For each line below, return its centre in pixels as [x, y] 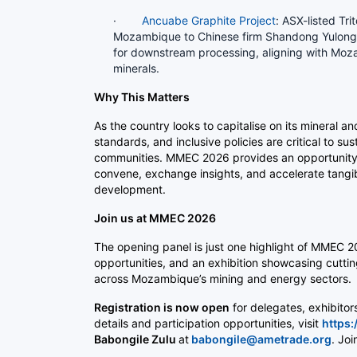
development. [130, 189]
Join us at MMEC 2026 [155, 218]
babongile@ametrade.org [261, 339]
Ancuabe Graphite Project [209, 20]
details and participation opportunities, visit [208, 323]
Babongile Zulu [136, 339]
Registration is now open [162, 307]
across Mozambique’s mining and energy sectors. [223, 278]
